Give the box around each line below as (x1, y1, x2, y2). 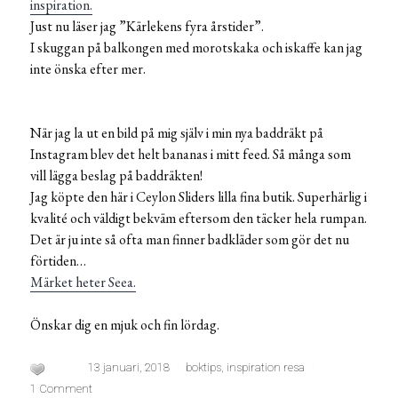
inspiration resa (227, 361, 305, 375)
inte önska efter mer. (30, 60, 146, 79)
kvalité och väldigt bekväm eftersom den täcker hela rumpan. (30, 209, 367, 228)
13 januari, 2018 (88, 361, 170, 375)
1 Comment (30, 382, 92, 396)
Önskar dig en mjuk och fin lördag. (30, 315, 219, 335)
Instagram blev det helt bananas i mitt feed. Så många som (30, 145, 351, 164)
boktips (186, 361, 221, 375)
